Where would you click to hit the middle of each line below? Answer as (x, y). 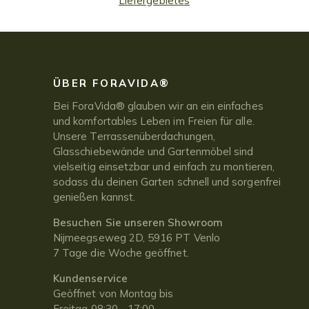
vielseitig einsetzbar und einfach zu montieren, (164, 167)
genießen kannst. (94, 197)
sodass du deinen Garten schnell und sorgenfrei (167, 182)
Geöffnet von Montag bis (113, 294)
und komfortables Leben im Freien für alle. (154, 121)
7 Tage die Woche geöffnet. (121, 253)
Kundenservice (90, 279)
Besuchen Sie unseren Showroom (138, 223)
